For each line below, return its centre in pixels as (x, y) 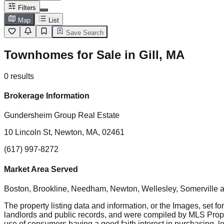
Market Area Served (41, 169)
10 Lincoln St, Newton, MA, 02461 (64, 132)
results (22, 76)
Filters (27, 8)
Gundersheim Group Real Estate (62, 115)
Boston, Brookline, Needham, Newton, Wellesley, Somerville (111, 188)
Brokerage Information (47, 96)
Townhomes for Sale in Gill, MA (94, 54)
